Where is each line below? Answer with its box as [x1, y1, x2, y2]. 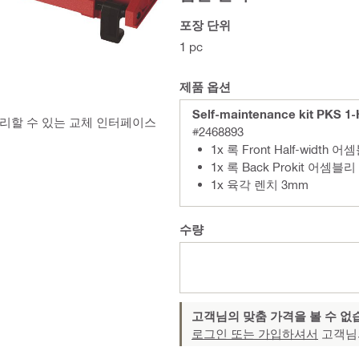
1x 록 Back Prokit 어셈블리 [211, 159, 356, 174]
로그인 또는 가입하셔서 [192, 326, 318, 341]
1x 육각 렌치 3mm [211, 177, 309, 192]
